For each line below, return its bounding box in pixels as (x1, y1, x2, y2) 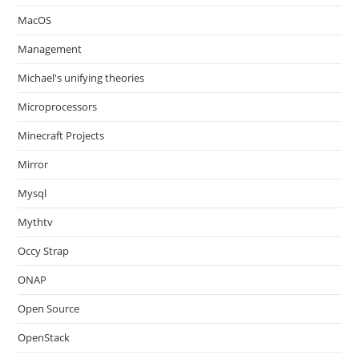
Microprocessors (18, 99, 98, 114)
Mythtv (18, 214, 54, 229)
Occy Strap (18, 243, 70, 258)
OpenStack (18, 329, 71, 345)
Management (18, 41, 83, 56)
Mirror (18, 156, 49, 171)
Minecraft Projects (18, 127, 105, 143)
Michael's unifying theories (18, 70, 145, 85)
